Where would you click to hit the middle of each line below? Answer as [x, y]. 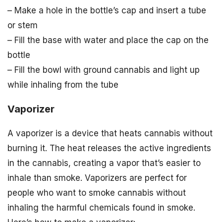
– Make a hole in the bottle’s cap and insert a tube [107, 10]
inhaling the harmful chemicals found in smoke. [101, 208]
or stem [23, 25]
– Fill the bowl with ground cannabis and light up [104, 70]
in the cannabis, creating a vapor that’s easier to [104, 163]
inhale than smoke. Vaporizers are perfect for [97, 178]
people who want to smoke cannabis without [97, 193]
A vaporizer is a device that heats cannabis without [110, 134]
